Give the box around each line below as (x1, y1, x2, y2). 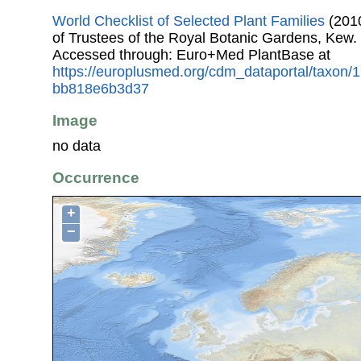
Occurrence (52, 169, 139, 187)
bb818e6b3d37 (52, 80, 149, 97)
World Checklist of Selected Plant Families (52, 12, 325, 29)
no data (52, 138, 101, 155)
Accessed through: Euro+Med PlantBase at (52, 46, 330, 63)
